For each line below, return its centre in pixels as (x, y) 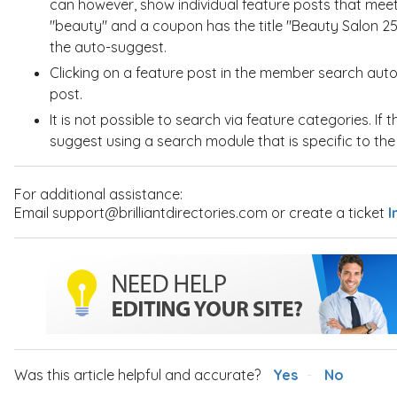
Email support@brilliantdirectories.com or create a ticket (201, 213)
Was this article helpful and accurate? (137, 374)
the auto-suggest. (108, 47)
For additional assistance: (98, 195)
